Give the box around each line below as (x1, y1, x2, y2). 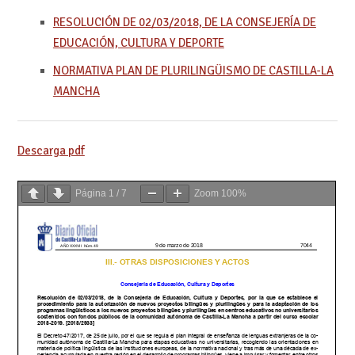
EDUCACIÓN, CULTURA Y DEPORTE (52, 35, 224, 50)
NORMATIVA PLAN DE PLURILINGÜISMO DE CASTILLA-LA (52, 63, 334, 78)
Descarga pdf (17, 143, 85, 158)
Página (74, 187, 109, 199)
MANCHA (52, 83, 100, 98)
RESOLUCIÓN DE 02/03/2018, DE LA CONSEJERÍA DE (52, 14, 316, 29)
